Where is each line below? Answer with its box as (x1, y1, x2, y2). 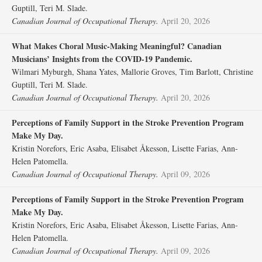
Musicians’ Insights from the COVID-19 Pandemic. (12, 53, 192, 65)
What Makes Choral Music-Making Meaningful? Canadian (12, 40, 222, 52)
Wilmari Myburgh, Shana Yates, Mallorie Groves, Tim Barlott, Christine (12, 66, 253, 77)
